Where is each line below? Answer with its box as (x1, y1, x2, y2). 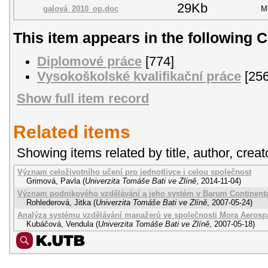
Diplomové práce (37, 54, 142, 69)
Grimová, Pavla (26, 176, 80, 186)
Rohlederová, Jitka (26, 198, 91, 208)
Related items (13, 122, 130, 142)
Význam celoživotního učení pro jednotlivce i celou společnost (17, 167, 251, 177)
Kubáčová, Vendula (26, 220, 93, 229)
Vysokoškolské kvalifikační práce (37, 69, 241, 84)
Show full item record (17, 92, 149, 106)
